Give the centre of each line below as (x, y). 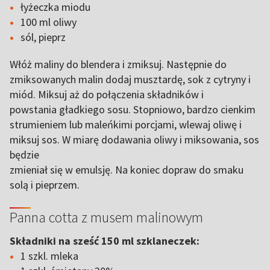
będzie (24, 155)
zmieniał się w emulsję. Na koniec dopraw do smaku (127, 170)
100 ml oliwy (49, 22)
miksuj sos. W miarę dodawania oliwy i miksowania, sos (134, 140)
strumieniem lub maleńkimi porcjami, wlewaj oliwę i (126, 124)
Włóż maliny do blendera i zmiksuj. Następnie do (118, 64)
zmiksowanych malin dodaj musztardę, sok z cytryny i (130, 79)
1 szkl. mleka (49, 256)
